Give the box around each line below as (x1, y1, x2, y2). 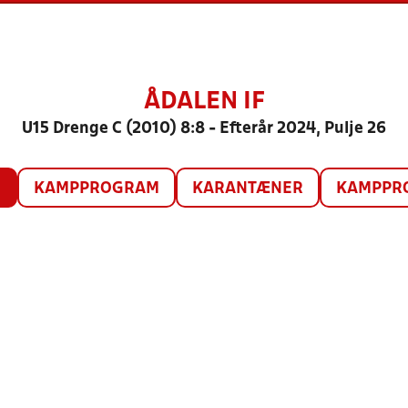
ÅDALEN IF (143, 91, 265, 113)
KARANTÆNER (191, 181, 303, 197)
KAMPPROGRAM (33, 181, 159, 197)
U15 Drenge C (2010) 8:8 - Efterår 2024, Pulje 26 (22, 121, 386, 137)
